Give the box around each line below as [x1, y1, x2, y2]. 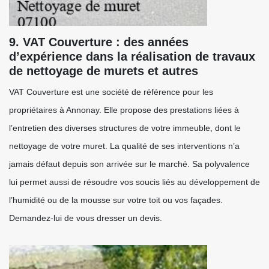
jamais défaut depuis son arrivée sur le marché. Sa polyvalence [9, 159, 250, 169]
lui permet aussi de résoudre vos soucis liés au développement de [9, 177, 260, 187]
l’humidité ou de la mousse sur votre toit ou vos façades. [9, 195, 223, 205]
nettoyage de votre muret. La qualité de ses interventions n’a [9, 141, 240, 151]
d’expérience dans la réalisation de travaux [9, 50, 255, 63]
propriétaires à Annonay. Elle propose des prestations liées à [9, 105, 239, 115]
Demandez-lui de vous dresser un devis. [9, 213, 162, 223]
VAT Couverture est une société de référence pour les [9, 87, 213, 97]
